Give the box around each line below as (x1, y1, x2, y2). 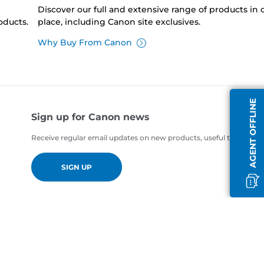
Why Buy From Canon (37, 37, 132, 48)
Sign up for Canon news (31, 111, 150, 123)
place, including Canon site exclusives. (37, 16, 200, 28)
